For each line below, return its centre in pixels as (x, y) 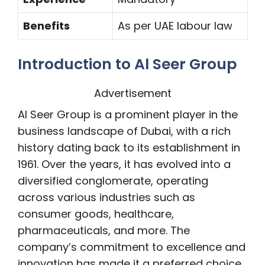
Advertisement (132, 93)
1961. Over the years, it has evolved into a (124, 164)
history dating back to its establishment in (129, 148)
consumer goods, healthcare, (96, 214)
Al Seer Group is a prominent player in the (128, 114)
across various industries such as (106, 197)
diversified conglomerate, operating (113, 181)
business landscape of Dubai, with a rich (124, 131)
